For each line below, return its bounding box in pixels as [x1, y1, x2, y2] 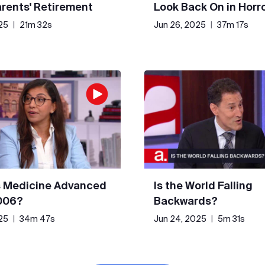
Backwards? [154, 194, 218, 207]
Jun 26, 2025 [154, 20, 206, 30]
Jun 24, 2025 [154, 214, 206, 224]
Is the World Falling [154, 179, 253, 192]
